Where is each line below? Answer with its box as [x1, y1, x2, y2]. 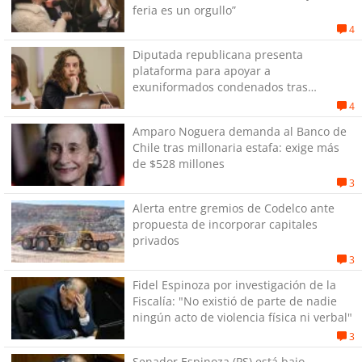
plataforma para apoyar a [132, 62, 271, 78]
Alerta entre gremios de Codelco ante [132, 200, 335, 216]
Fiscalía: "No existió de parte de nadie [132, 293, 337, 309]
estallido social [132, 95, 213, 111]
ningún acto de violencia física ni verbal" [132, 309, 352, 325]
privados [132, 232, 179, 248]
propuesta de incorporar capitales [132, 216, 318, 232]
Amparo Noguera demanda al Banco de [132, 123, 347, 139]
